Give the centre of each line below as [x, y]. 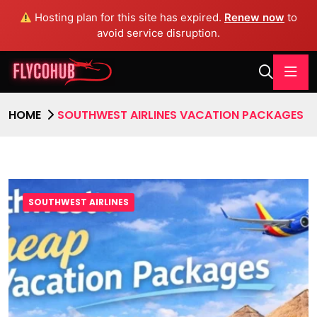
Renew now [255, 17]
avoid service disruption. [158, 33]
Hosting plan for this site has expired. [128, 17]
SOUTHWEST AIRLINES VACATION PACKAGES [180, 115]
